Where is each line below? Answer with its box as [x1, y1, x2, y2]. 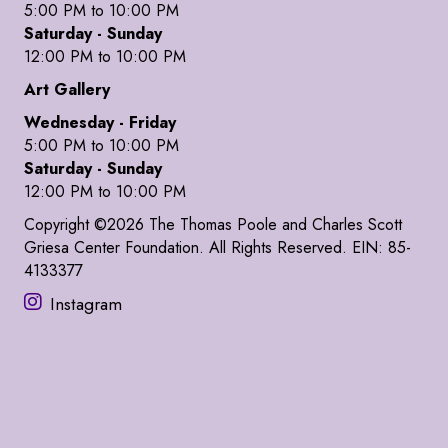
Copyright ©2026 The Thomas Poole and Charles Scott [24, 213, 402, 236]
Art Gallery [24, 78, 110, 101]
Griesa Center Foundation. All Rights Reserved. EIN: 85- [24, 236, 411, 259]
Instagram [50, 291, 122, 316]
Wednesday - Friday [24, 111, 176, 134]
